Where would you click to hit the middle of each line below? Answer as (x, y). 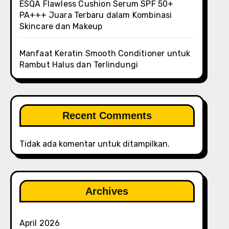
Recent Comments (107, 116)
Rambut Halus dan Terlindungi (79, 65)
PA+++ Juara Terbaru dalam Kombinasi (96, 15)
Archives (107, 191)
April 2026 (40, 223)
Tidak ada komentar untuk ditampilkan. (94, 144)
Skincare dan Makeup (61, 26)
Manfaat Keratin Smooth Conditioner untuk (105, 53)
